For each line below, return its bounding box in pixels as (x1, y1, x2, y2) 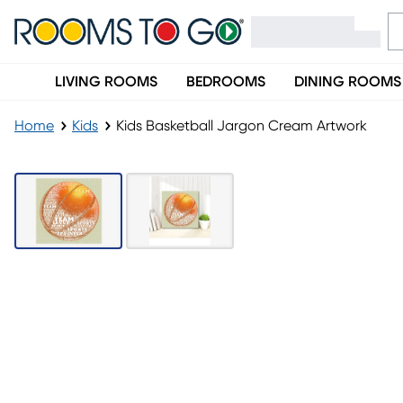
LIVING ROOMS (55, 75, 157, 89)
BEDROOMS (186, 75, 265, 89)
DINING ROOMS (294, 75, 401, 89)
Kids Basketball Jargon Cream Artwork (116, 119, 367, 133)
